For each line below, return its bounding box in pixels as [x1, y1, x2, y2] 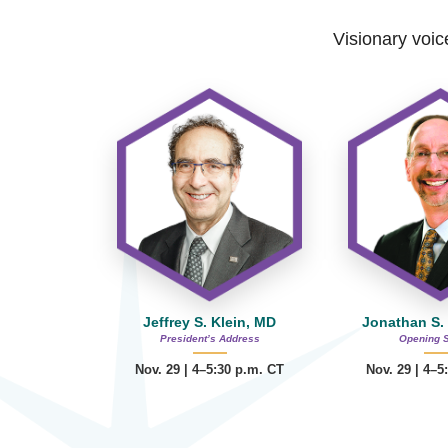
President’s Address [159, 333, 260, 345]
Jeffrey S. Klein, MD [143, 314, 277, 331]
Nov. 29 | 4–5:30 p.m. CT [135, 362, 285, 378]
